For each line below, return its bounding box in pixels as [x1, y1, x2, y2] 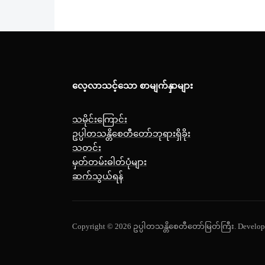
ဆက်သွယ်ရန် [72, 170, 124, 182]
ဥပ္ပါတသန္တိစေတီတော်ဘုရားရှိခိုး [72, 127, 190, 140]
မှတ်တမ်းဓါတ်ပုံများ [72, 156, 147, 168]
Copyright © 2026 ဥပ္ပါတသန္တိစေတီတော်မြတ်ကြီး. [72, 222, 238, 231]
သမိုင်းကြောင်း [72, 113, 127, 125]
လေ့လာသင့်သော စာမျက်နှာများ [72, 81, 193, 91]
